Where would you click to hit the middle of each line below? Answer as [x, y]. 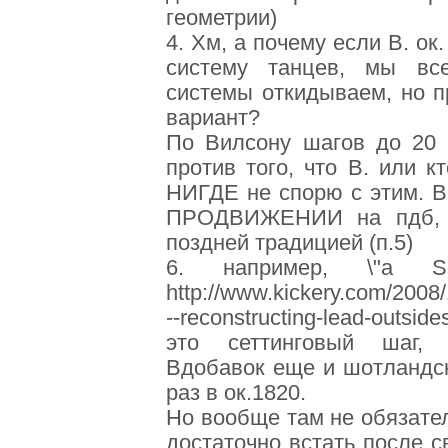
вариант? [213, 118]
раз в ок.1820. [236, 393]
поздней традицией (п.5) [289, 243]
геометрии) [221, 18]
